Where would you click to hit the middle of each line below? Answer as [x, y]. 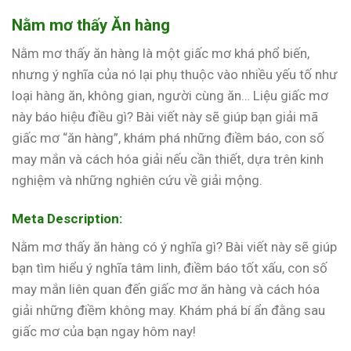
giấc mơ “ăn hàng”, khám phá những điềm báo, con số [168, 138]
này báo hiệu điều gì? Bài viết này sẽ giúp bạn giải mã [165, 117]
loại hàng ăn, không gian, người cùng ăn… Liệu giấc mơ [170, 96]
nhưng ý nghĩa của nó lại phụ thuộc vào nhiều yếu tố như [175, 75]
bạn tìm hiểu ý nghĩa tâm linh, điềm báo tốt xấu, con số [170, 268]
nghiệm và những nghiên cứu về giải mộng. [137, 181]
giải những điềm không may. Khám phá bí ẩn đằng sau [168, 310]
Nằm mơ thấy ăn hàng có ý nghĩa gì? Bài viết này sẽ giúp [174, 246]
